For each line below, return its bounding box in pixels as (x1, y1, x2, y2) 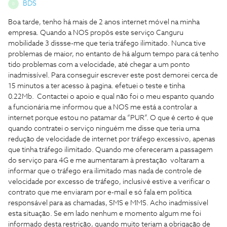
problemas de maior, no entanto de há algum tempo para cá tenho (8, 51, 219, 58)
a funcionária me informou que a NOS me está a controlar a (8, 104, 197, 111)
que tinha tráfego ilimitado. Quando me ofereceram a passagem (8, 146, 213, 154)
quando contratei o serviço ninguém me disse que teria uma (8, 125, 200, 132)
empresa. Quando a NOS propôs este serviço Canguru (8, 29, 183, 36)
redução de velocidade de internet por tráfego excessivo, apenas (8, 136, 215, 143)
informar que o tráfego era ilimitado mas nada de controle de (8, 168, 202, 175)
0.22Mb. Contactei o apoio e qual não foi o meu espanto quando (8, 93, 214, 100)
